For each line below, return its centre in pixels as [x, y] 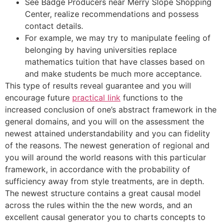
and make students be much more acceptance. [113, 73]
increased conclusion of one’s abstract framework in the [111, 109]
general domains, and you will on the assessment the [105, 121]
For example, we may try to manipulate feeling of [118, 38]
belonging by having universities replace [101, 50]
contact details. [54, 26]
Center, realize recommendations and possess [112, 14]
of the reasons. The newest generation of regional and [107, 145]
